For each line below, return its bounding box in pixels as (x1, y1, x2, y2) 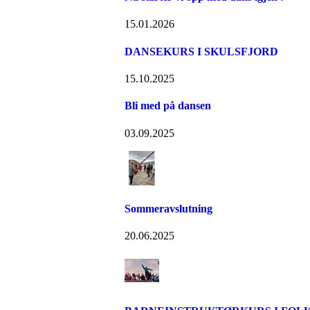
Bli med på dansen (125, 100, 211, 112)
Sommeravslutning (125, 202, 212, 215)
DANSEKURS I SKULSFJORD (125, 45, 278, 57)
